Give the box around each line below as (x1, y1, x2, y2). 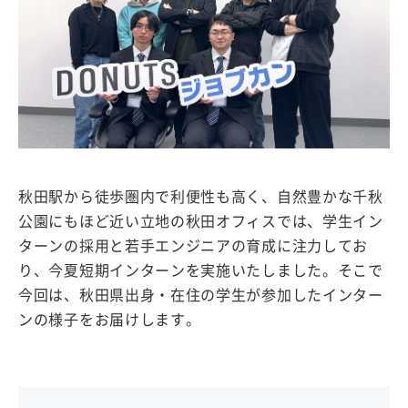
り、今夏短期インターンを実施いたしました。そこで (18, 262, 383, 278)
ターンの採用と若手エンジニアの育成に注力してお (18, 238, 369, 253)
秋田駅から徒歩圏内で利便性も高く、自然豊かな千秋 (18, 189, 383, 204)
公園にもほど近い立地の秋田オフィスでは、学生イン (18, 213, 383, 229)
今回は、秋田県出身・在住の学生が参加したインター (18, 287, 383, 302)
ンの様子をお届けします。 (18, 311, 201, 327)
